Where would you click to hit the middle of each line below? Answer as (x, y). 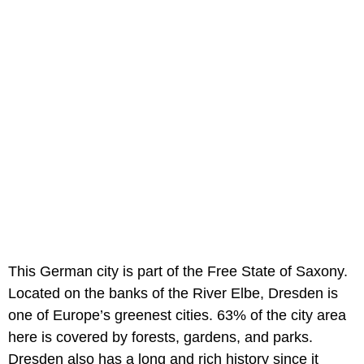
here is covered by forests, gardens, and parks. (160, 338)
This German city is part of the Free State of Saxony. (178, 272)
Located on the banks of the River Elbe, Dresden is (173, 294)
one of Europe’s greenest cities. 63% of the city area (177, 316)
